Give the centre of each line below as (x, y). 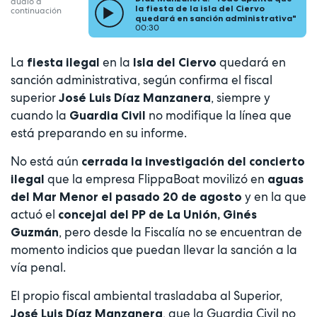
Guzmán (35, 232)
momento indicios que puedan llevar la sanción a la (154, 249)
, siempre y (241, 97)
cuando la (40, 115)
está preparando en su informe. (99, 133)
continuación (36, 11)
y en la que (274, 196)
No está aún (46, 161)
